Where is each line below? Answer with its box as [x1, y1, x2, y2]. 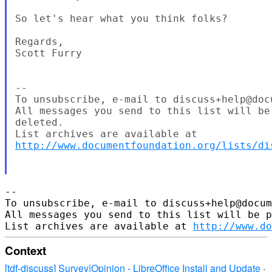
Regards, [15, 35, 64, 47]
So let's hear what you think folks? [15, 12, 228, 24]
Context [5, 242, 46, 259]
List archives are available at [5, 220, 193, 232]
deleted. [15, 116, 64, 128]
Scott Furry [15, 47, 82, 59]
